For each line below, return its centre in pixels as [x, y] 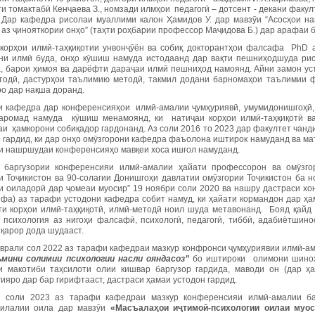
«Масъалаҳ [134, 308]
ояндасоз [166, 259]
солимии [44, 259]
